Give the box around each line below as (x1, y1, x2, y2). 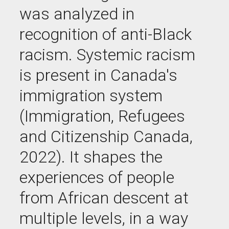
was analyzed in (19, 4, 134, 24)
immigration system (19, 86, 163, 105)
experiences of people (19, 168, 174, 187)
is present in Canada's (19, 65, 177, 85)
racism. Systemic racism (19, 45, 195, 64)
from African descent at (19, 188, 189, 208)
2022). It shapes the (19, 147, 163, 167)
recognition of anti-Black (19, 25, 192, 44)
